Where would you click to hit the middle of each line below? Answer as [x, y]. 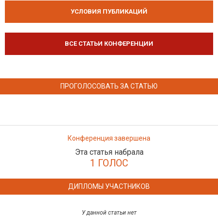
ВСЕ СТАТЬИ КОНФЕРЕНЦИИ [109, 44]
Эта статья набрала [109, 152]
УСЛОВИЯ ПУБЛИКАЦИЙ [109, 11]
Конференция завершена [109, 138]
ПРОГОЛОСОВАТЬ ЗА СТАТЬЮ [109, 86]
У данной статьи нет [109, 213]
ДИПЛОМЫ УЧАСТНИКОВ [109, 186]
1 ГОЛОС [109, 163]
